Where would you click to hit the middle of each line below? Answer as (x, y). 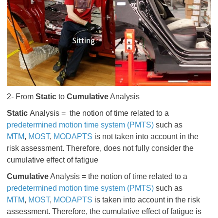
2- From (21, 97)
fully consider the (164, 148)
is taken (108, 200)
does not (119, 148)
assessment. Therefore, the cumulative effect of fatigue (101, 211)
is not (104, 136)
